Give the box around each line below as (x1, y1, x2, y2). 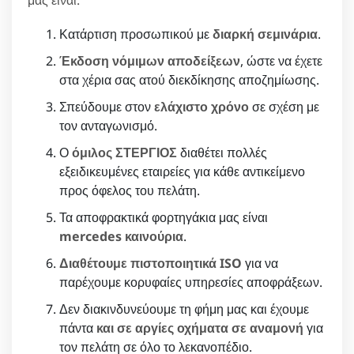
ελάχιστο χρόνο (154, 97, 249, 115)
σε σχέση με (249, 97, 319, 115)
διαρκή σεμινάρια (213, 24, 318, 43)
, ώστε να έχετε (240, 51, 322, 70)
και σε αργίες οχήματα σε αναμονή (96, 318, 303, 337)
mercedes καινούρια (59, 227, 183, 245)
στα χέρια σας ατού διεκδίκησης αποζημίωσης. (59, 70, 319, 88)
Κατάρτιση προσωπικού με (59, 24, 213, 43)
